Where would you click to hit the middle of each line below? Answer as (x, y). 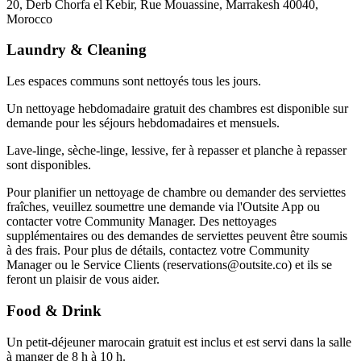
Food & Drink (54, 310)
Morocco (29, 19)
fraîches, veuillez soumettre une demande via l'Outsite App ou (163, 207)
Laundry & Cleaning (77, 50)
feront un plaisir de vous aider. (83, 280)
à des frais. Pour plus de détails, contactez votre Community (158, 251)
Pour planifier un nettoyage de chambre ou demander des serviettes (176, 193)
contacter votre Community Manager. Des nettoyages (141, 222)
